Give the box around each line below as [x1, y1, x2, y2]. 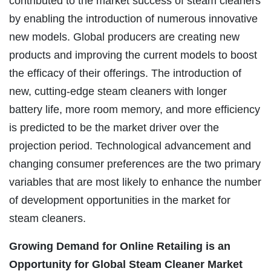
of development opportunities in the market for [9, 194, 230, 206]
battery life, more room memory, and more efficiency [9, 103, 260, 116]
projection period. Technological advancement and [9, 139, 251, 152]
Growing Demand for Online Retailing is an [9, 240, 230, 252]
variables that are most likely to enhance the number [9, 175, 261, 188]
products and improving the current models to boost [9, 48, 257, 61]
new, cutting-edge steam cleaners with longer [9, 85, 227, 97]
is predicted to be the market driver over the [9, 121, 219, 134]
